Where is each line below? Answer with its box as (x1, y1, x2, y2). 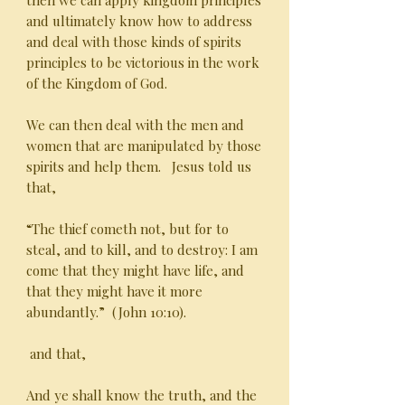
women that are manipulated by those (26, 137, 261, 155)
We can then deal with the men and (26, 116, 244, 134)
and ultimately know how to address (26, 12, 252, 30)
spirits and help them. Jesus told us (26, 157, 251, 175)
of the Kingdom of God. (26, 74, 167, 92)
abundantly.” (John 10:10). (26, 303, 186, 321)
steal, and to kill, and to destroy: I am (26, 240, 258, 259)
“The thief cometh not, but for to (26, 220, 229, 238)
